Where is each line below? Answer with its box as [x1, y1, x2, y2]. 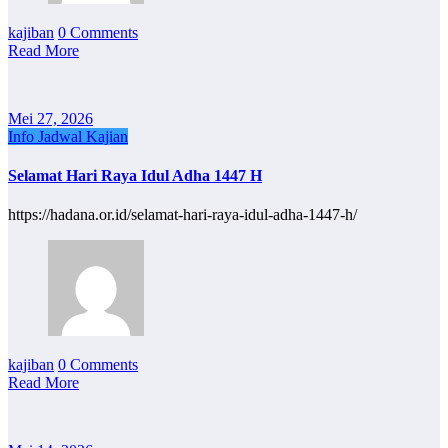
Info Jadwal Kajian [8, 127, 128, 145]
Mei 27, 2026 [8, 109, 93, 127]
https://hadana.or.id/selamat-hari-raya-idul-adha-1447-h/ [8, 206, 357, 224]
